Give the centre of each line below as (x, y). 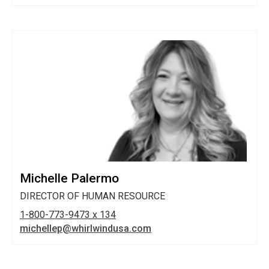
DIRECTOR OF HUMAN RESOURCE (92, 196)
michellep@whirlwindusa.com (86, 229)
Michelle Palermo (69, 179)
